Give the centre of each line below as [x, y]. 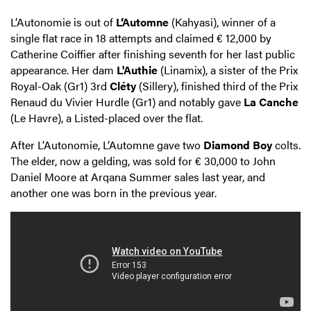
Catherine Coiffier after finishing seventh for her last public [153, 54]
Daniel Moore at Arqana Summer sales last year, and [138, 177]
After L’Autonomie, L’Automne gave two [107, 145]
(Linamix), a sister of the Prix [228, 70]
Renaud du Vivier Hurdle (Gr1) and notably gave [127, 102]
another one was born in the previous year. [114, 193]
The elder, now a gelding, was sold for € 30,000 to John [143, 161]
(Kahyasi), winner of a [222, 22]
